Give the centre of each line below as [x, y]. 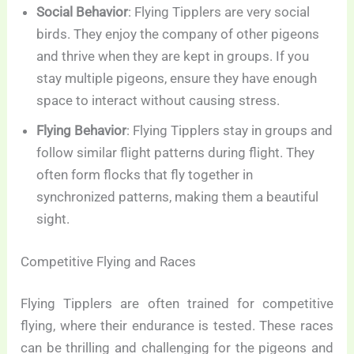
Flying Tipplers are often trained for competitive [177, 304]
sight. [53, 219]
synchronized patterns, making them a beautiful [178, 197]
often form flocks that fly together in [145, 175]
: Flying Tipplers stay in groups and [230, 131]
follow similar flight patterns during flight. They [176, 153]
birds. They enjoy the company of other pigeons [178, 34]
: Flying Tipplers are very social [219, 12]
